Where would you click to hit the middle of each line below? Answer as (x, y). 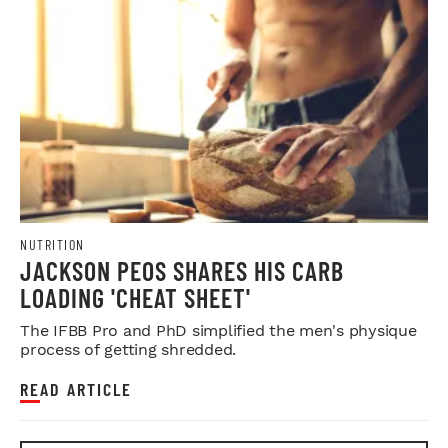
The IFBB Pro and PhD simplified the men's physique (218, 331)
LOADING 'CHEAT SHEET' (135, 298)
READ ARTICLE (76, 389)
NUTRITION (52, 245)
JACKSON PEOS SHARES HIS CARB (182, 271)
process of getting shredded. (128, 350)
